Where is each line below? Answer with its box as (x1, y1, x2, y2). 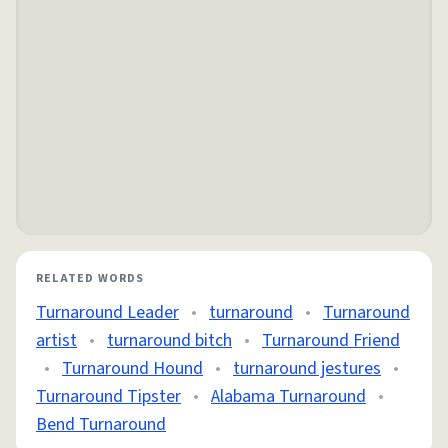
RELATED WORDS (36, 270, 145, 287)
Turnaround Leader (36, 300, 179, 325)
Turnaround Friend (262, 328, 400, 353)
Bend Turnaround (36, 412, 166, 437)
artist (36, 328, 77, 353)
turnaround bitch (107, 328, 232, 353)
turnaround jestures (233, 356, 381, 381)
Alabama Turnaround (211, 384, 366, 409)
